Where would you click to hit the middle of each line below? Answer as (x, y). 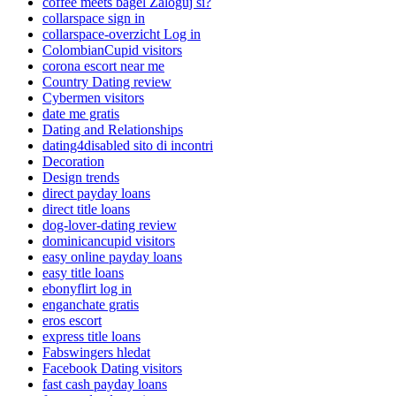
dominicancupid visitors (109, 241)
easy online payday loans (112, 257)
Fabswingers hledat (96, 353)
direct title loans (86, 209)
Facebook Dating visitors (112, 369)
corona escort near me (103, 66)
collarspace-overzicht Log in (122, 34)
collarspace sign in (94, 19)
